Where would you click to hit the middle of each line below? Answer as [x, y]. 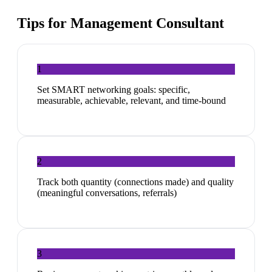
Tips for [44, 23]
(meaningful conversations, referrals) [107, 193]
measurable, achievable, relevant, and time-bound [131, 101]
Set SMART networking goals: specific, [114, 90]
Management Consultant [147, 23]
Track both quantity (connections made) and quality [135, 182]
